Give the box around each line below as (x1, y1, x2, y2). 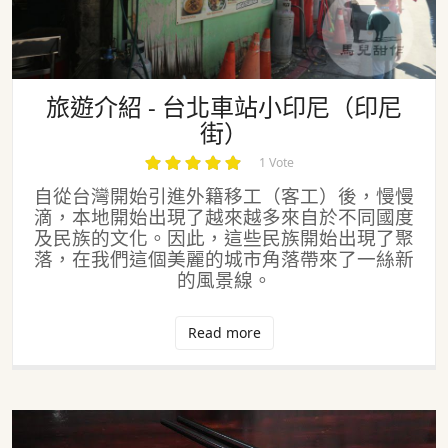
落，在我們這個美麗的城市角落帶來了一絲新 (34, 246, 414, 272)
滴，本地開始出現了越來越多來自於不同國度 (34, 204, 414, 230)
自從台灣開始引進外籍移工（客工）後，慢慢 (34, 183, 414, 209)
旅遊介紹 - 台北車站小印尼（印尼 (46, 90, 402, 124)
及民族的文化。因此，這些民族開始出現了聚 (34, 225, 414, 251)
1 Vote (258, 153, 294, 171)
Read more (187, 323, 261, 343)
